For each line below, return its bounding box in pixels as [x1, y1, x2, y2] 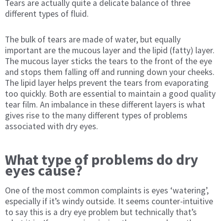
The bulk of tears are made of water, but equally [5, 34, 181, 45]
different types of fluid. [5, 8, 89, 19]
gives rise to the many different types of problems [5, 110, 187, 121]
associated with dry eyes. [5, 121, 98, 132]
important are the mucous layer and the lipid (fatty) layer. [5, 45, 215, 56]
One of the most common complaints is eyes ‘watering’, [5, 185, 209, 196]
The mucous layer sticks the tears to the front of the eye [5, 56, 212, 67]
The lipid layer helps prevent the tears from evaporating [5, 77, 209, 89]
